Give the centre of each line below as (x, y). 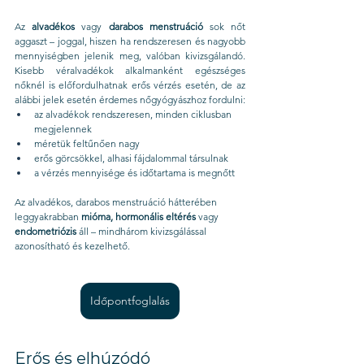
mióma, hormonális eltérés (139, 217)
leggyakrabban (48, 217)
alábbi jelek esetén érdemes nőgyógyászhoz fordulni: (130, 100)
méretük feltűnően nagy (87, 143)
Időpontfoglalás (130, 301)
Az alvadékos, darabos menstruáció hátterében (117, 202)
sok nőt (224, 26)
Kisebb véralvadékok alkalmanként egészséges (130, 70)
